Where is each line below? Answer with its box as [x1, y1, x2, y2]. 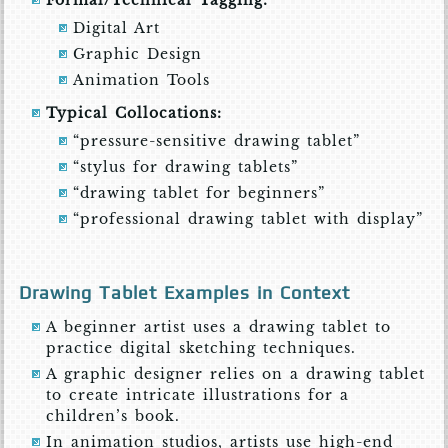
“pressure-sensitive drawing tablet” [73, 132, 361, 151]
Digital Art [73, 19, 161, 38]
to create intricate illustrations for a [46, 386, 350, 405]
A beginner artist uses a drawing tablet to [46, 318, 392, 337]
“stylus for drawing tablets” [73, 158, 299, 177]
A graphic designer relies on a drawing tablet [46, 365, 426, 384]
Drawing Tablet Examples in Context [19, 282, 351, 304]
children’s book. [46, 407, 181, 426]
